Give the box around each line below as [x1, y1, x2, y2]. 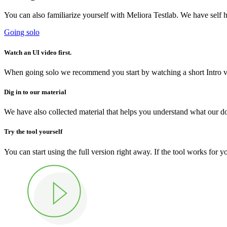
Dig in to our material [4, 88, 66, 96]
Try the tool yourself [4, 128, 62, 136]
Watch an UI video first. [4, 48, 71, 56]
